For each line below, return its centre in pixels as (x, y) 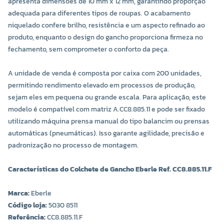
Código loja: (27, 205)
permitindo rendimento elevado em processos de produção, (102, 85)
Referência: (27, 217)
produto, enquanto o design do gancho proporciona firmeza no (105, 37)
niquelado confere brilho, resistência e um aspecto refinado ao (106, 25)
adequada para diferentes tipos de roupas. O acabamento (99, 13)
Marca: (19, 193)
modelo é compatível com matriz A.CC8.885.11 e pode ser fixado (106, 109)
